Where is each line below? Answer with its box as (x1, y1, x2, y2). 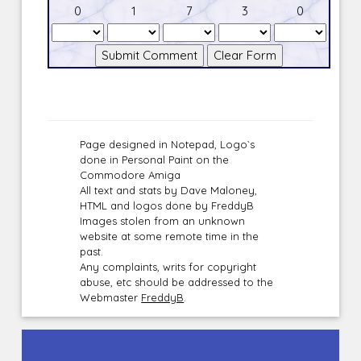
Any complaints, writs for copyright (80, 260, 257, 274)
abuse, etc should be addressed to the (80, 276, 274, 289)
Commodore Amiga (80, 168, 181, 182)
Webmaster (80, 291, 142, 305)
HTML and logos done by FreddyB (80, 199, 255, 213)
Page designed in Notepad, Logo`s (80, 138, 255, 151)
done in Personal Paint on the (80, 153, 230, 167)
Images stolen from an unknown (80, 214, 246, 228)
